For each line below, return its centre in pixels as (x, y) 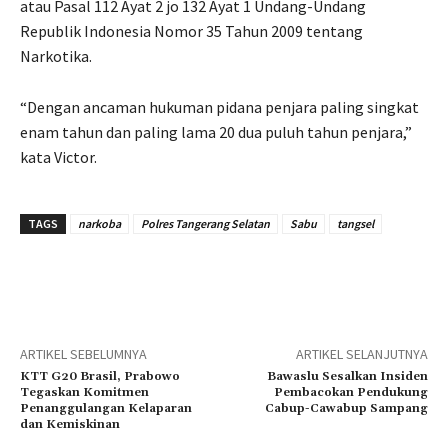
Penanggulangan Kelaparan (106, 408)
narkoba (99, 223)
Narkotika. (56, 55)
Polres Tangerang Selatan (205, 223)
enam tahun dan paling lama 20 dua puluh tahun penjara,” (216, 131)
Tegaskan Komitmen (84, 392)
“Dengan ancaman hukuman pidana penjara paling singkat (219, 106)
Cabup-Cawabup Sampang (346, 408)
